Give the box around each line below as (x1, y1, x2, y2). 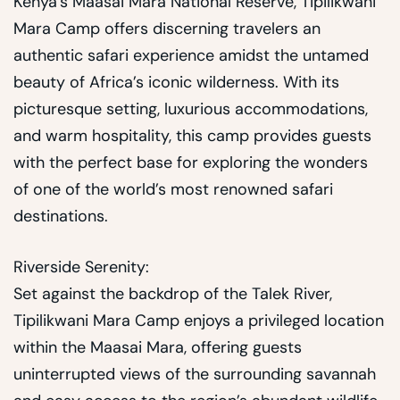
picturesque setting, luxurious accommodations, (13, 98, 368, 121)
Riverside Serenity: (13, 256, 149, 279)
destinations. (13, 205, 108, 228)
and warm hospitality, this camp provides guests (13, 125, 371, 147)
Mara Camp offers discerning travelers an (13, 18, 321, 40)
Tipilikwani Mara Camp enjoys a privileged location (13, 310, 384, 332)
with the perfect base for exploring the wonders (13, 152, 368, 174)
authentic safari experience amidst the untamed (13, 45, 369, 67)
